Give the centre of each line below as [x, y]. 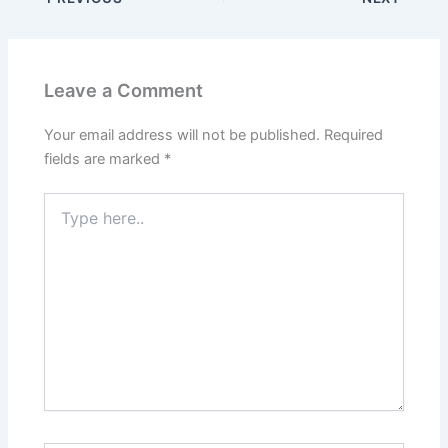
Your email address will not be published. [182, 135]
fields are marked [104, 159]
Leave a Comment [124, 90]
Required [354, 135]
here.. [62, 222]
